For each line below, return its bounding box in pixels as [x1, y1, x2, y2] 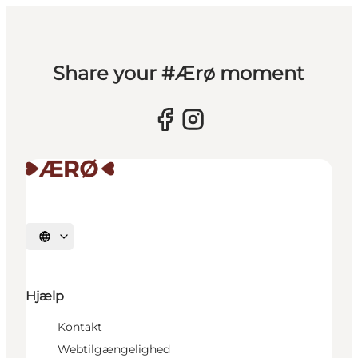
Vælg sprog [43, 236, 96, 248]
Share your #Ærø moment [53, 62, 305, 86]
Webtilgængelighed [58, 341, 170, 356]
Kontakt [58, 319, 102, 334]
